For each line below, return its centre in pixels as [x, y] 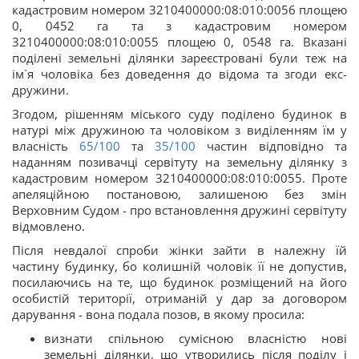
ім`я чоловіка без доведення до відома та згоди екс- [179, 73]
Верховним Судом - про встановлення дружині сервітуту [179, 210]
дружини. [40, 89]
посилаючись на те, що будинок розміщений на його [179, 282]
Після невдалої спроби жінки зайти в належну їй [179, 250]
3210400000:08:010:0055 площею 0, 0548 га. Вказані [179, 41]
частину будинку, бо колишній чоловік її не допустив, [179, 266]
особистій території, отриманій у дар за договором [179, 298]
